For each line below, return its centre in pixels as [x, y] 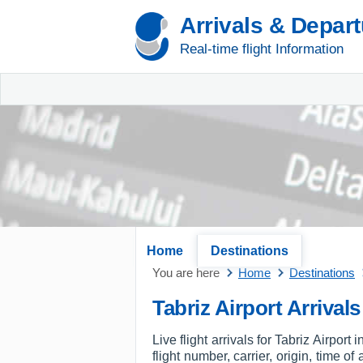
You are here [186, 273]
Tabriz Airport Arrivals [256, 308]
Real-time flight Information [262, 49]
